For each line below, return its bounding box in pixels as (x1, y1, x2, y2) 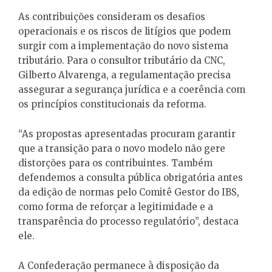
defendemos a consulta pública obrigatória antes (18, 171, 243, 183)
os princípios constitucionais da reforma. (18, 98, 206, 110)
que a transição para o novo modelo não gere (18, 142, 225, 154)
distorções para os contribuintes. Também (18, 157, 212, 169)
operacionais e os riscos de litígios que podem (18, 25, 231, 37)
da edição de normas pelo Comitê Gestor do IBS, (18, 186, 239, 198)
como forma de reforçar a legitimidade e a (18, 200, 213, 212)
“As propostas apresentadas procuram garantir (18, 127, 236, 140)
